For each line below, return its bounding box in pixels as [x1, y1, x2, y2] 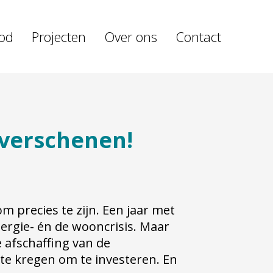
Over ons [104, 27, 157, 46]
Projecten [32, 27, 86, 46]
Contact [175, 27, 221, 46]
